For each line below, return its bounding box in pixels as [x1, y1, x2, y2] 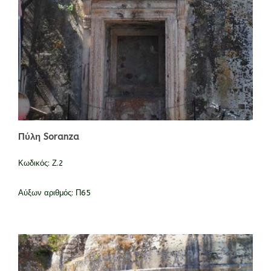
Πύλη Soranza [18, 131, 79, 142]
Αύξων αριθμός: [18, 188, 76, 197]
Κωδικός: [18, 158, 52, 168]
